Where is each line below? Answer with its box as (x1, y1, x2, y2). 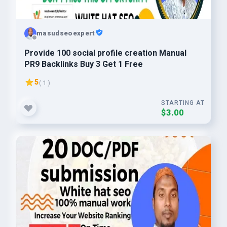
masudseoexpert (36, 28, 95, 38)
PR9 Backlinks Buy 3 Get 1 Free (24, 58, 143, 70)
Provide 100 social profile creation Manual (24, 47, 186, 59)
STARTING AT (161, 98, 205, 107)
